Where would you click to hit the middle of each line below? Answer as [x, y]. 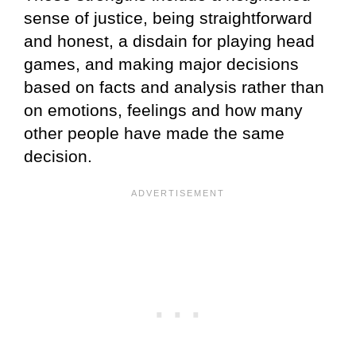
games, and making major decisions [161, 64]
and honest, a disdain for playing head [169, 41]
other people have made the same [154, 133]
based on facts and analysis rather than [174, 87]
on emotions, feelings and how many [163, 110]
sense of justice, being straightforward [168, 18]
